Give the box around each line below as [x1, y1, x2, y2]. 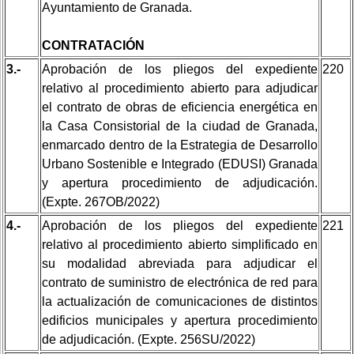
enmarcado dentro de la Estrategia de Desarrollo [42, 137, 318, 152]
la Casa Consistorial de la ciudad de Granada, [42, 119, 318, 133]
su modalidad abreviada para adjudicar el [42, 256, 318, 270]
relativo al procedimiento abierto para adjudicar [42, 81, 318, 95]
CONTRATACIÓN [42, 38, 145, 52]
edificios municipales [42, 313, 164, 327]
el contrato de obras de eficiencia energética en [42, 100, 318, 114]
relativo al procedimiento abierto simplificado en [42, 237, 318, 251]
